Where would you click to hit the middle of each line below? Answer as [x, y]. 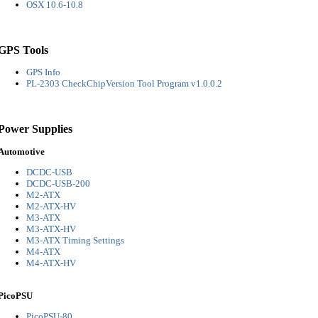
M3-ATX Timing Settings [75, 241]
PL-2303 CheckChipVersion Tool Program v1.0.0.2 [124, 83]
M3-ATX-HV [51, 229]
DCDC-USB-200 [58, 184]
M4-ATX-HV [51, 263]
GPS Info [43, 72]
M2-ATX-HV [51, 207]
